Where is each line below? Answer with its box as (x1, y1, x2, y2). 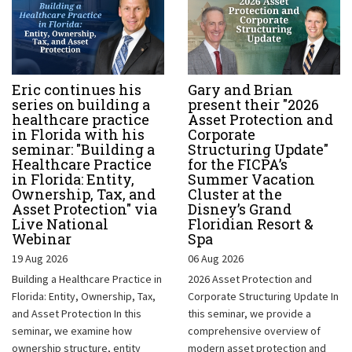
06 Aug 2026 (188, 251, 244, 266)
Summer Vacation (188, 169, 315, 189)
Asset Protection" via (12, 199, 157, 218)
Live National (12, 214, 108, 233)
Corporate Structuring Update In (188, 288, 339, 303)
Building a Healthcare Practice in (12, 271, 162, 286)
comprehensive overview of (188, 323, 321, 338)
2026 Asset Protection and (188, 271, 312, 286)
